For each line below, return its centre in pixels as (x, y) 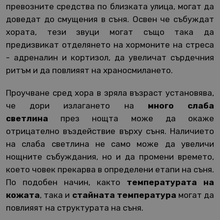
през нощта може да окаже (137, 119)
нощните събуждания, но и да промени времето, (110, 157)
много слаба (181, 106)
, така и (56, 195)
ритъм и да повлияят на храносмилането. (89, 70)
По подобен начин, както (63, 182)
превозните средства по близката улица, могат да (110, 7)
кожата (23, 195)
